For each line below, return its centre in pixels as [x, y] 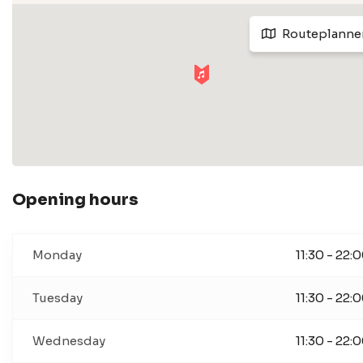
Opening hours [75, 200]
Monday [57, 255]
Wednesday [69, 341]
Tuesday [58, 298]
